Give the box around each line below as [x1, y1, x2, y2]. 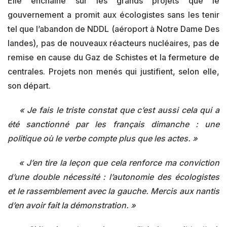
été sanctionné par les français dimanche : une [8, 119, 219, 129]
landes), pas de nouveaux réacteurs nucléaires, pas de [8, 38, 219, 48]
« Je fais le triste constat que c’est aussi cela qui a [8, 105, 219, 115]
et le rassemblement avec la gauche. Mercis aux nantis [8, 186, 219, 196]
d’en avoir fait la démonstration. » [8, 200, 136, 210]
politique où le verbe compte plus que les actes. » [8, 133, 198, 143]
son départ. [8, 81, 51, 91]
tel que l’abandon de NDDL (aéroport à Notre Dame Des [8, 24, 219, 34]
